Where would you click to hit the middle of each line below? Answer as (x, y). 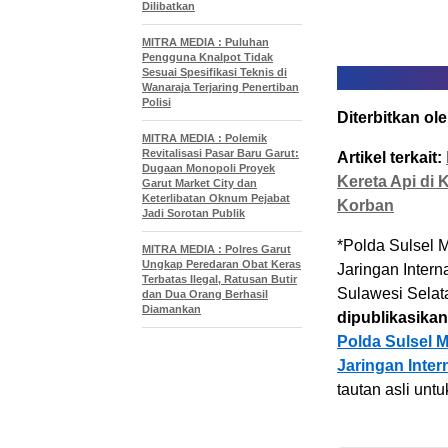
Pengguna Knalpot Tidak (207, 57)
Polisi (156, 102)
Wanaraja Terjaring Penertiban (220, 87)
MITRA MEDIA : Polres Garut (216, 249)
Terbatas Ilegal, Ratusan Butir (219, 279)
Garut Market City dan (199, 183)
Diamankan (171, 309)
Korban (365, 205)
